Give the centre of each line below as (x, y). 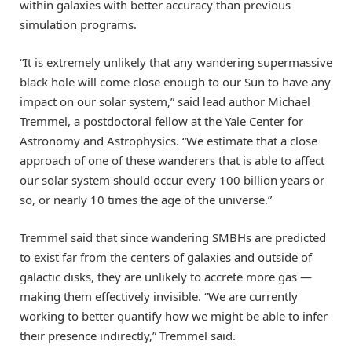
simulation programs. (78, 25)
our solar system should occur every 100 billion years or (172, 180)
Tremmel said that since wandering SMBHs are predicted (173, 238)
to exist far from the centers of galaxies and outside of (166, 257)
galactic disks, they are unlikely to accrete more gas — (166, 277)
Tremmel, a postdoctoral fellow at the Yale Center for (161, 121)
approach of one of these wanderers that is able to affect (172, 161)
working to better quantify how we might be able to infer (174, 316)
